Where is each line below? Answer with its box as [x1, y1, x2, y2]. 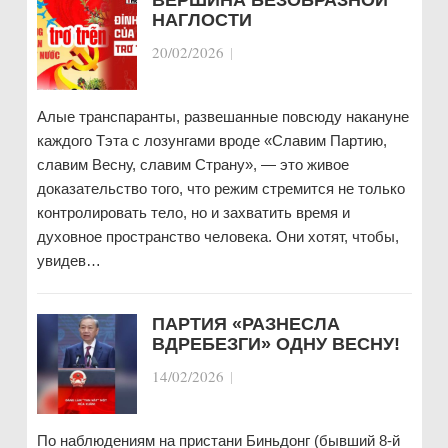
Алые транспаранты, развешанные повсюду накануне [36, 108, 409, 125]
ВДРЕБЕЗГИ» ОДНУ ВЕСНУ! [151, 334, 400, 354]
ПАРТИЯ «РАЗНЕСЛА [151, 314, 340, 334]
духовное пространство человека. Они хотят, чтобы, [36, 228, 399, 245]
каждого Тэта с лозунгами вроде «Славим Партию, [36, 132, 387, 149]
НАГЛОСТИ [151, 10, 252, 30]
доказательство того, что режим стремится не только [36, 180, 405, 197]
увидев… [36, 252, 101, 269]
